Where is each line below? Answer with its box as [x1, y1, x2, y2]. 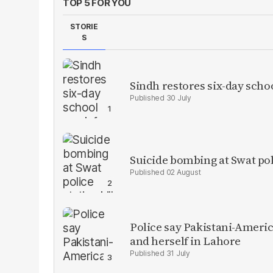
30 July [166, 93, 191, 102]
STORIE [70, 22, 98, 31]
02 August [166, 167, 201, 177]
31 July [166, 249, 190, 258]
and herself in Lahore [130, 233, 241, 249]
